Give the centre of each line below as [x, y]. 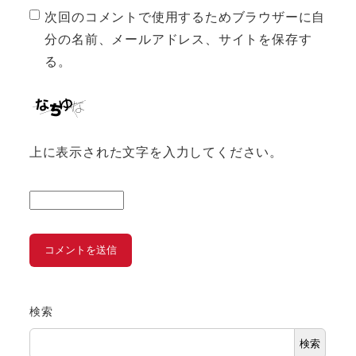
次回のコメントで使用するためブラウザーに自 [185, 17]
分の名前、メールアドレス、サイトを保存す [178, 39]
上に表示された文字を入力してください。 [156, 151]
